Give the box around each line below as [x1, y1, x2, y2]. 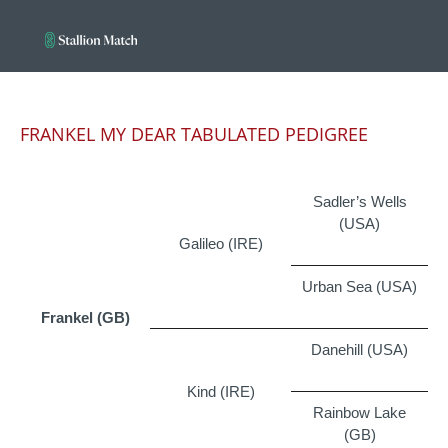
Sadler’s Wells [312, 192, 407, 210]
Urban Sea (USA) [302, 277, 417, 295]
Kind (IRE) [186, 382, 255, 400]
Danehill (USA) [311, 340, 408, 358]
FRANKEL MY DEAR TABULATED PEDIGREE [20, 121, 368, 146]
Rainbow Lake [313, 403, 406, 421]
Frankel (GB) [40, 308, 130, 326]
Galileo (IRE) [178, 234, 263, 252]
